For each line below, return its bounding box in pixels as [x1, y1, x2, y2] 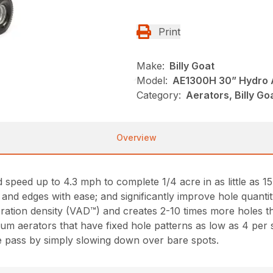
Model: [136, 74, 168, 87]
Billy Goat [169, 60, 214, 73]
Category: [136, 89, 181, 102]
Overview [116, 132, 157, 143]
